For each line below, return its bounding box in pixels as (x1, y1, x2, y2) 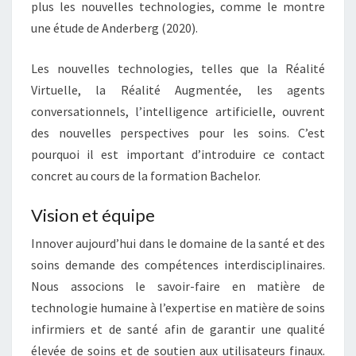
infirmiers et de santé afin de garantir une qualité (31, 321, 325, 337)
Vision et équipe (31, 204, 155, 226)
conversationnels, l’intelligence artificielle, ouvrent (31, 103, 325, 119)
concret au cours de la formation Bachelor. (31, 168, 261, 184)
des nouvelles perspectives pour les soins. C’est (31, 125, 325, 141)
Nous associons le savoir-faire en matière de (31, 278, 325, 294)
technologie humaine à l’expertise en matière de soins (31, 300, 325, 315)
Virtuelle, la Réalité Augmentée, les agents (31, 82, 325, 98)
